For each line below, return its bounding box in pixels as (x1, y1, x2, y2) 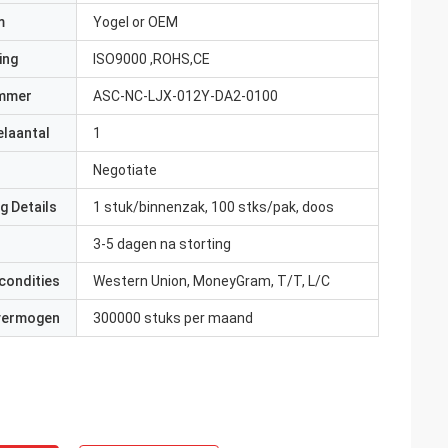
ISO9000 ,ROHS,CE (93, 51, 210, 67)
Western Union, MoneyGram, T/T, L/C (93, 273, 330, 289)
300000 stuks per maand (93, 310, 253, 326)
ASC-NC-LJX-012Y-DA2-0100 (93, 88, 278, 104)
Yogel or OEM (93, 14, 178, 30)
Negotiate (93, 162, 157, 178)
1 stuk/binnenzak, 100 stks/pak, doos (93, 199, 334, 215)
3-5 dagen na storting (93, 236, 231, 252)
